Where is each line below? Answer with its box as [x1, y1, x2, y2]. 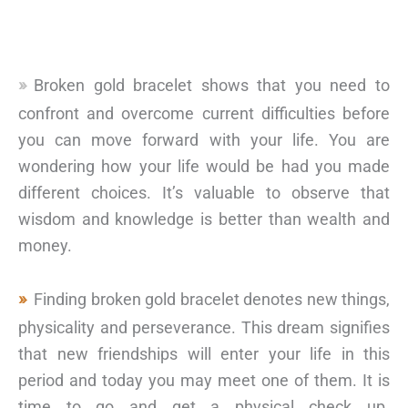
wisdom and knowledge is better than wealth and [18, 209, 390, 229]
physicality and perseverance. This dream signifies [18, 318, 390, 338]
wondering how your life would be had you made [18, 156, 390, 176]
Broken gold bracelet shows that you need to [34, 75, 390, 95]
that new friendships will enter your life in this [18, 344, 390, 364]
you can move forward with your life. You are [18, 129, 390, 149]
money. [18, 235, 72, 255]
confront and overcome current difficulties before [18, 103, 390, 123]
